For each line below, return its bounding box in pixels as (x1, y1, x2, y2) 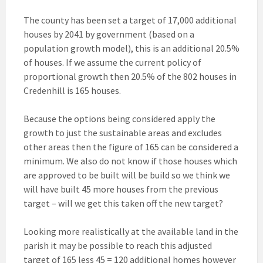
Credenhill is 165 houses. (23, 85, 121, 97)
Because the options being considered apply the (23, 113, 215, 125)
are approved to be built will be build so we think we (23, 169, 230, 181)
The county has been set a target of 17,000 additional (23, 14, 237, 26)
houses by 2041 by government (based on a (23, 28, 194, 41)
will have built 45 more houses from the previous (23, 183, 218, 195)
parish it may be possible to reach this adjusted (23, 240, 212, 252)
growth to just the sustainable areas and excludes (23, 127, 222, 139)
